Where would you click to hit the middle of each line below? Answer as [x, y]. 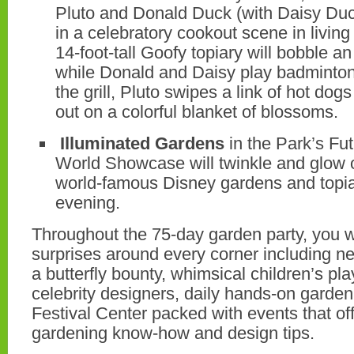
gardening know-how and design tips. [173, 333]
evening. [88, 203]
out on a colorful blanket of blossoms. [197, 112]
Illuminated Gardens [142, 143]
